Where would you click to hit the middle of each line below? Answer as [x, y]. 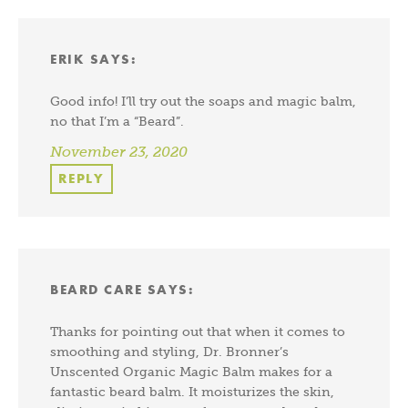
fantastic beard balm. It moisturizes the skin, [192, 391]
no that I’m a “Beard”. [117, 121]
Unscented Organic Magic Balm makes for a [191, 371]
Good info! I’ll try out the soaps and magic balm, [203, 101]
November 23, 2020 [119, 151]
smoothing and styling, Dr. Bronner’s [169, 351]
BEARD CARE [96, 289]
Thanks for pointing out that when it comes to [198, 331]
